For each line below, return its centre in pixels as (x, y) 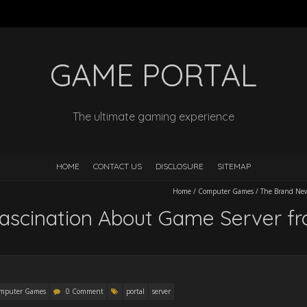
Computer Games (226, 191)
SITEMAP (234, 166)
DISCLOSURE (180, 166)
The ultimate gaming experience (153, 116)
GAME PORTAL (153, 75)
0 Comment (85, 291)
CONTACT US (118, 166)
